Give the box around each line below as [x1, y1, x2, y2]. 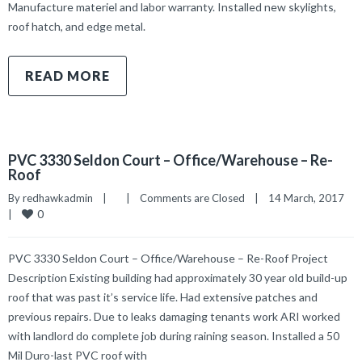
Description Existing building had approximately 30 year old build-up [8, 271, 347, 284]
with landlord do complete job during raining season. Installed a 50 [8, 329, 339, 343]
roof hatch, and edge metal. [8, 19, 145, 33]
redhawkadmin [23, 192, 93, 204]
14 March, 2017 [344, 192, 354, 204]
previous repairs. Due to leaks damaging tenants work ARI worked [8, 309, 340, 323]
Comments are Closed [140, 192, 245, 204]
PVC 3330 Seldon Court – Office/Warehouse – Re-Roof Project [8, 251, 328, 265]
